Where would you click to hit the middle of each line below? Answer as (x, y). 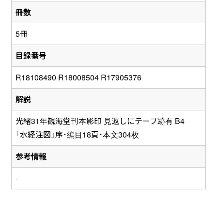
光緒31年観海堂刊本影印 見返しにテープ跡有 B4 (100, 121)
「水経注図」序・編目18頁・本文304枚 (77, 135)
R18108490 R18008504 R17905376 (78, 77)
